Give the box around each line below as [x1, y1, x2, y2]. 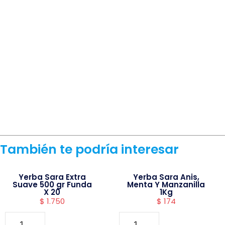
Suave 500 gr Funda [12, 179, 92, 190]
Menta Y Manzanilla [127, 179, 205, 190]
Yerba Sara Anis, [133, 172, 199, 182]
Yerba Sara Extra [18, 172, 86, 182]
